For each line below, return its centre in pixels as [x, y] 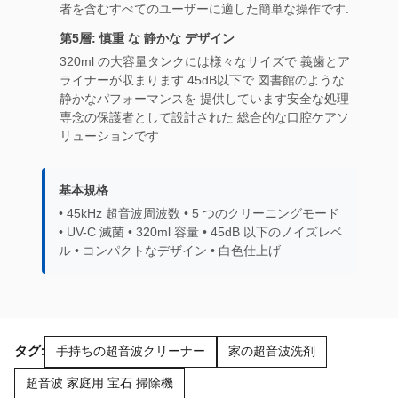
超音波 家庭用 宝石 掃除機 [99, 384]
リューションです [109, 136]
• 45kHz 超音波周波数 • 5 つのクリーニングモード [199, 213]
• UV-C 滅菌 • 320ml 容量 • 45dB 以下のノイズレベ [201, 232]
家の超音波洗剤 [272, 352]
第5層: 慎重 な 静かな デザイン [147, 38]
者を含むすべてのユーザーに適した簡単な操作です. [204, 9]
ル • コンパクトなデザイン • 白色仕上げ [170, 251]
